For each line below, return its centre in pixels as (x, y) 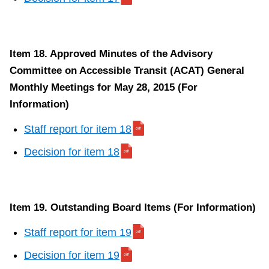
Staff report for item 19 (78, 233)
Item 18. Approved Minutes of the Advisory (111, 54)
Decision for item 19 (72, 255)
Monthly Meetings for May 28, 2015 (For (104, 88)
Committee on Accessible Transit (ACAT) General (127, 71)
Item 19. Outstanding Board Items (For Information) (133, 208)
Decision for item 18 (72, 152)
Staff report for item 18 (78, 129)
